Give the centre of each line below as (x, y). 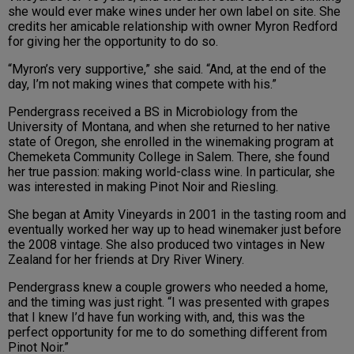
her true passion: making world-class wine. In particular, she (171, 172)
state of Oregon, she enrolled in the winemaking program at (171, 142)
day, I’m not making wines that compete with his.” (142, 85)
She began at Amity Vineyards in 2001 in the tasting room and (177, 215)
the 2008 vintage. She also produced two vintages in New (166, 245)
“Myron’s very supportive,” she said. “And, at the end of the (167, 70)
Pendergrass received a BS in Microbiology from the (153, 112)
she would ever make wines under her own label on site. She (174, 12)
